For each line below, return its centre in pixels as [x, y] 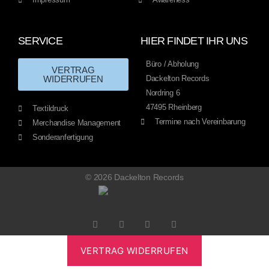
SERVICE [40, 41]
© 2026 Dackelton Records [134, 177]
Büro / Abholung [172, 64]
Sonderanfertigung [63, 138]
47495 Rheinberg [174, 107]
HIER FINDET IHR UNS [194, 41]
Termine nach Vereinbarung [200, 122]
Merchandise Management [77, 123]
